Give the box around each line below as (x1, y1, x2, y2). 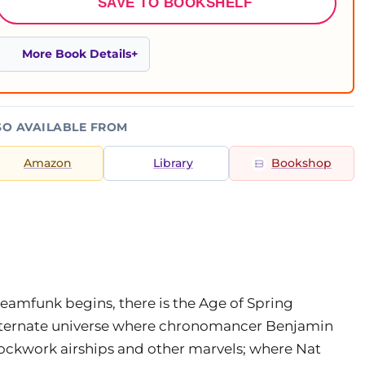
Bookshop (271, 156, 332, 169)
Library (153, 156, 193, 169)
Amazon (24, 156, 72, 169)
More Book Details (22, 47, 131, 60)
